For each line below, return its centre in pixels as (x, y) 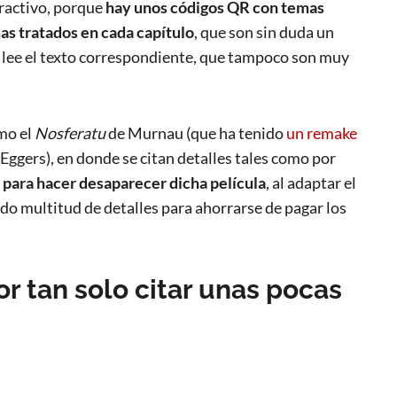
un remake (322, 133)
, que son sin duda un (264, 32)
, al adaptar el (311, 183)
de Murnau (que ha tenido (196, 133)
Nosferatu (70, 133)
